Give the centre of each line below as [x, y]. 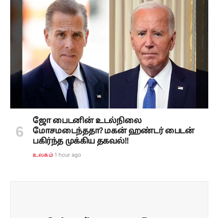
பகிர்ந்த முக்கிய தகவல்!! [81, 141]
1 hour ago [68, 154]
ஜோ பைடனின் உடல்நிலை [87, 121]
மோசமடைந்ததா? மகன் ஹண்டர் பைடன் [114, 131]
